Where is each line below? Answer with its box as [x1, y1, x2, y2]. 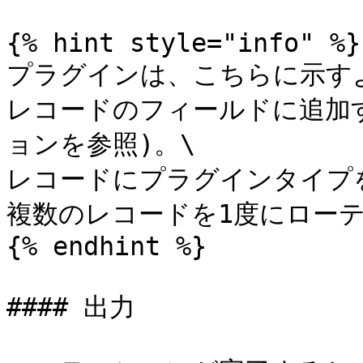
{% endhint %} [6, 232, 207, 261]
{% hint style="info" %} [6, 28, 361, 58]
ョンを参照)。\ [6, 130, 195, 159]
